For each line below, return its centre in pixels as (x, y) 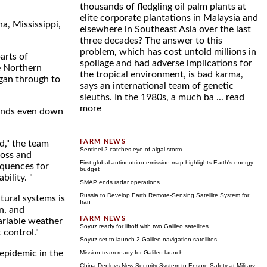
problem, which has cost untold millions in (168, 52)
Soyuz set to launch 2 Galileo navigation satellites (148, 239)
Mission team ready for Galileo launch (131, 252)
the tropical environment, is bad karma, (162, 74)
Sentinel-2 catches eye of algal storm (131, 149)
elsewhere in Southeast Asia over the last (165, 29)
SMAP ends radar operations (120, 182)
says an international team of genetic (157, 86)
